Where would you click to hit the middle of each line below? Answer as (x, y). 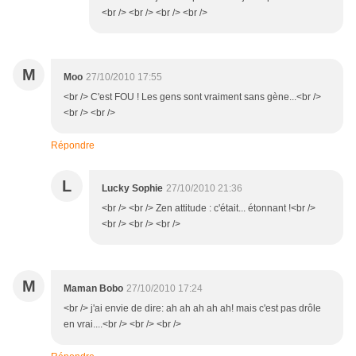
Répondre (73, 146)
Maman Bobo (93, 289)
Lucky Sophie (132, 189)
